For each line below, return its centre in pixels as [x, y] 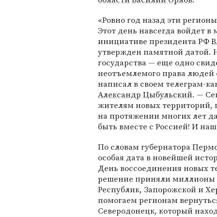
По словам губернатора [145, 147]
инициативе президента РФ [155, 41]
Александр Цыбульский [145, 94]
